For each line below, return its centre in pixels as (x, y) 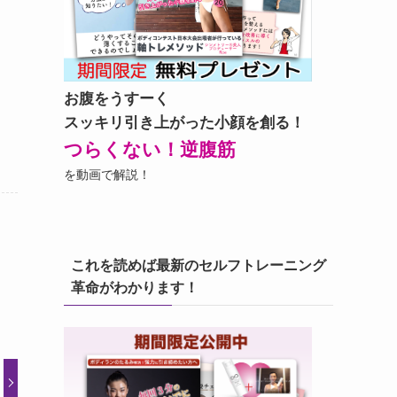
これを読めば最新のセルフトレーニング (198, 265)
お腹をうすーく (117, 98)
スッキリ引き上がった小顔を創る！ (184, 122)
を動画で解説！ (107, 175)
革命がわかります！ (135, 288)
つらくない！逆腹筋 (150, 150)
